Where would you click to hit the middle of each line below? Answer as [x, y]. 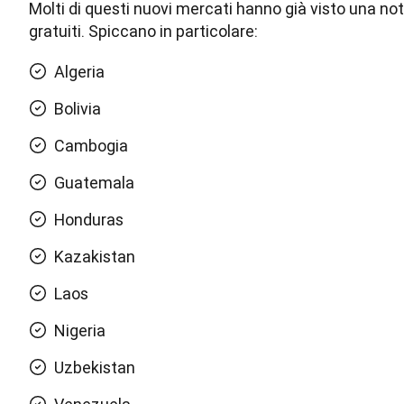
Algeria [81, 72]
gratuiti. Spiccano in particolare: [143, 32]
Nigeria [80, 331]
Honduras [89, 220]
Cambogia [91, 146]
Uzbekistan [95, 368]
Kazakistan [95, 257]
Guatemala [94, 183]
